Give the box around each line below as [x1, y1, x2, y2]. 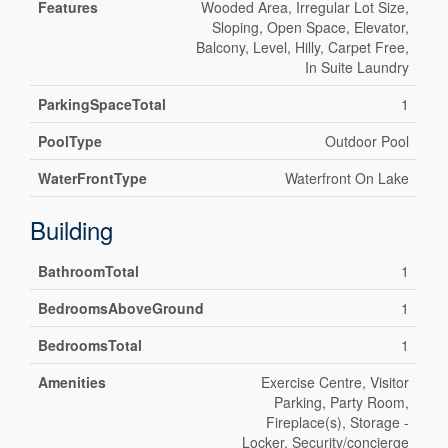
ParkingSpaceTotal [38, 94, 167, 115]
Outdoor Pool [325, 131, 410, 152]
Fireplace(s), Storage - [266, 412, 410, 433]
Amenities [38, 372, 107, 393]
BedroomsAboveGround [38, 298, 205, 319]
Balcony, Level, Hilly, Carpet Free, [196, 37, 410, 58]
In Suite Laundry [305, 57, 410, 78]
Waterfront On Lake [285, 168, 410, 189]
